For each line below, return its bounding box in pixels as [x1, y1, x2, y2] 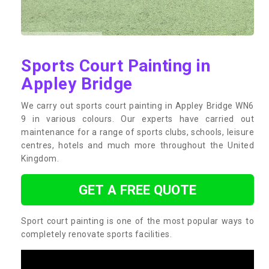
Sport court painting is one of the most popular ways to [21, 216, 254, 226]
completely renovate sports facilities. [21, 229, 172, 239]
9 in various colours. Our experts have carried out [21, 113, 254, 124]
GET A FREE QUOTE [79, 181, 196, 198]
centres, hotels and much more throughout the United [21, 140, 254, 150]
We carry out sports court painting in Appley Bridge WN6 [21, 100, 254, 110]
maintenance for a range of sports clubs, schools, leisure [21, 127, 254, 137]
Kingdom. [21, 153, 59, 163]
